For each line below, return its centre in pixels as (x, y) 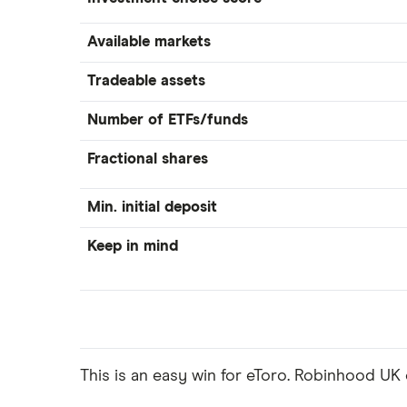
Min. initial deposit (152, 208)
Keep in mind (133, 247)
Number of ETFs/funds (168, 120)
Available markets (149, 42)
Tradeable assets (146, 81)
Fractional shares (148, 159)
